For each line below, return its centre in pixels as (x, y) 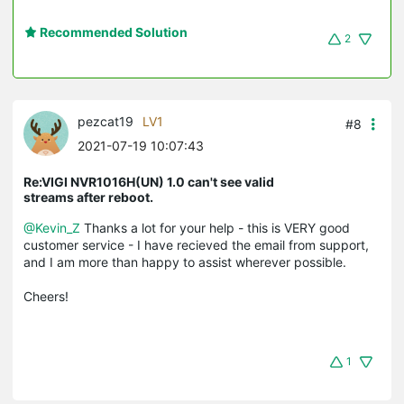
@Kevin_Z (52, 228)
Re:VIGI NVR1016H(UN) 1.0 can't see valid (149, 182)
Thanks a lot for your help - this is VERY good (215, 228)
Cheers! (46, 297)
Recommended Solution (112, 32)
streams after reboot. (88, 197)
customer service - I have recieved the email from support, (196, 245)
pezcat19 (106, 122)
